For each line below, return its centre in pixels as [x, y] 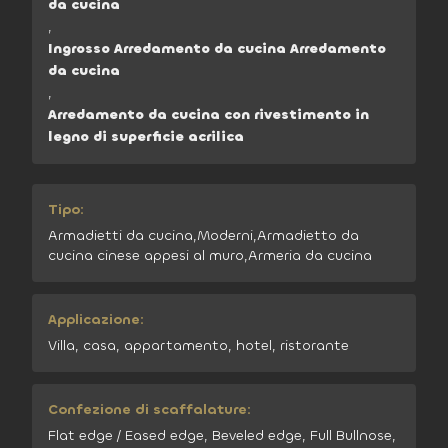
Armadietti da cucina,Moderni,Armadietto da [203, 235]
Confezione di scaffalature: [149, 409]
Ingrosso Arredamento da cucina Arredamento [217, 48]
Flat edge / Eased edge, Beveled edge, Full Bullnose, [222, 435]
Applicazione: [96, 319]
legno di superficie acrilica [146, 136]
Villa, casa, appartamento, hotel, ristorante [198, 345]
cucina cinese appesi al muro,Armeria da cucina [210, 255]
